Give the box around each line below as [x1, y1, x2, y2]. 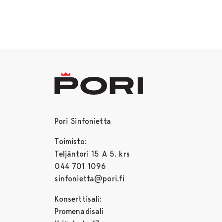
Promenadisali [55, 206, 104, 216]
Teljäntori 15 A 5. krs [55, 149, 130, 159]
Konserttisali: [55, 194, 102, 204]
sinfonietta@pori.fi [55, 173, 125, 183]
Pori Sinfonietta [55, 116, 111, 126]
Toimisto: [55, 136, 87, 146]
